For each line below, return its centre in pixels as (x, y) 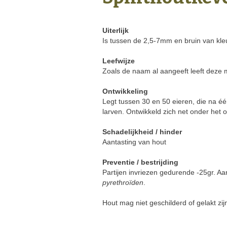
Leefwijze (119, 61)
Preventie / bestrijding (140, 162)
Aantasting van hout (134, 142)
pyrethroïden (123, 182)
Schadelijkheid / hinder (142, 132)
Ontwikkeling (125, 91)
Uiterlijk (116, 30)
